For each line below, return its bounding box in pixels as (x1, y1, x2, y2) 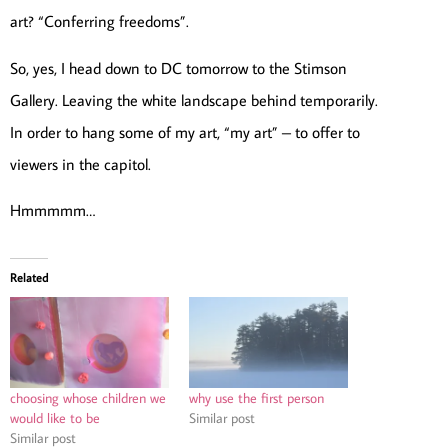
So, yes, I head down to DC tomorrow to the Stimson (10, 57, 347, 78)
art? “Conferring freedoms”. (10, 11, 189, 32)
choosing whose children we (10, 388, 166, 407)
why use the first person (189, 388, 324, 407)
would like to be (10, 408, 100, 427)
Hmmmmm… (10, 199, 95, 220)
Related (10, 269, 48, 285)
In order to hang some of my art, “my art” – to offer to (10, 121, 360, 142)
